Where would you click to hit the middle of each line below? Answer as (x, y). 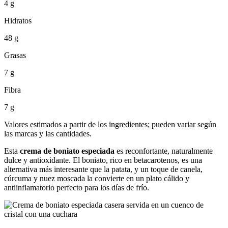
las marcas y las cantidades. (48, 133)
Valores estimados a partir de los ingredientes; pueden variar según (110, 124)
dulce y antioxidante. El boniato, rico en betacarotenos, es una (103, 160)
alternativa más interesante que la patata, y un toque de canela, (103, 169)
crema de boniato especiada (67, 151)
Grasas (15, 55)
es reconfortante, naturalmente (164, 151)
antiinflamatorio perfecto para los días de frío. (77, 187)
